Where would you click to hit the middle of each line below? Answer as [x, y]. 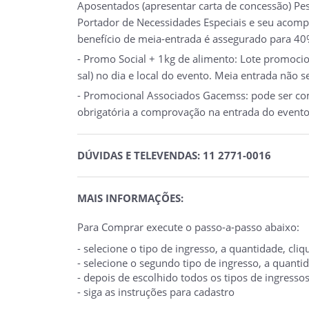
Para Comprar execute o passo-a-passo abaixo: [188, 227]
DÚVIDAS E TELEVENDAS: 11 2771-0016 [174, 155]
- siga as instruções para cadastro [156, 291]
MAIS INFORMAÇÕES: [130, 198]
